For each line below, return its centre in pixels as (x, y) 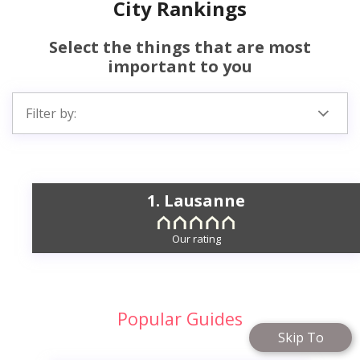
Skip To (301, 337)
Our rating (196, 239)
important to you (180, 67)
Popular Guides (180, 318)
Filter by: (51, 114)
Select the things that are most (180, 47)
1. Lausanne (196, 201)
